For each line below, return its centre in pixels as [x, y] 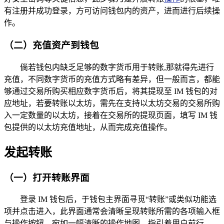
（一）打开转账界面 [47, 177]
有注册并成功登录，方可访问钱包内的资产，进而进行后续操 [112, 11]
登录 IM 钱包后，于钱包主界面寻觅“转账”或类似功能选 [118, 199]
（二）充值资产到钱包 [51, 45]
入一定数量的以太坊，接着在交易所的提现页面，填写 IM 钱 [111, 115]
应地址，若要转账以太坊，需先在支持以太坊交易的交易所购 [112, 103]
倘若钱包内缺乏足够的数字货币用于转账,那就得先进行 [117, 67]
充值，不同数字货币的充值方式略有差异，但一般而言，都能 [112, 79]
